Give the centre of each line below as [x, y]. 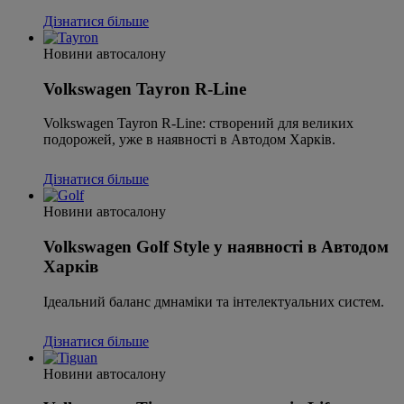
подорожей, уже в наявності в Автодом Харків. [189, 140]
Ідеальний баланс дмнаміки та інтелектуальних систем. [214, 301]
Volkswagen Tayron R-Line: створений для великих [198, 124]
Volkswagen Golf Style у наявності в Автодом [216, 246]
